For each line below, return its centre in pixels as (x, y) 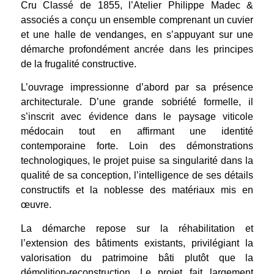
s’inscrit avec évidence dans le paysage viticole (137, 117)
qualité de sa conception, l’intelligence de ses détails (137, 176)
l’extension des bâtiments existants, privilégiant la (137, 243)
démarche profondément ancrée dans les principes (137, 50)
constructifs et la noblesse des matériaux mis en (137, 190)
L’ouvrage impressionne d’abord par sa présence (137, 87)
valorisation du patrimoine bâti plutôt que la (137, 257)
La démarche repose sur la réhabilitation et (137, 228)
